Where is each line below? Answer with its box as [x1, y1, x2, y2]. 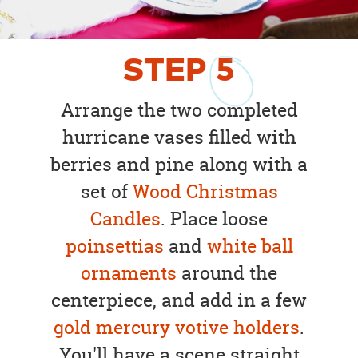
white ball [206, 233, 293, 258]
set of [80, 178, 133, 204]
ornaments [81, 260, 177, 285]
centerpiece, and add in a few [51, 287, 307, 312]
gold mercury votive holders [54, 314, 300, 340]
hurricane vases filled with [62, 124, 296, 149]
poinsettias [65, 233, 169, 258]
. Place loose [161, 205, 268, 231]
